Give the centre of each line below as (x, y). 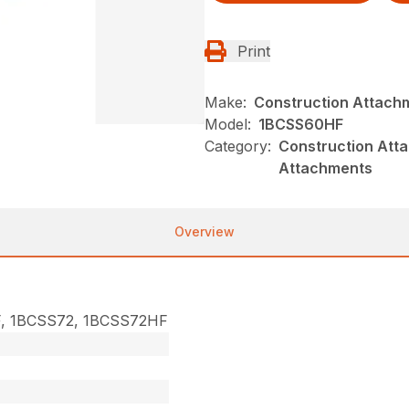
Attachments (325, 168)
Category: (238, 146)
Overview (204, 231)
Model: (228, 124)
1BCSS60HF (301, 124)
